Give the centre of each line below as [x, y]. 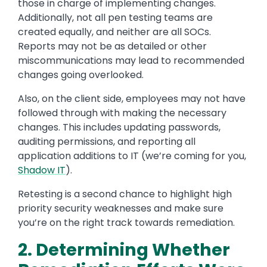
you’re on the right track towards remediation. [126, 223]
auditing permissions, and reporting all [107, 142]
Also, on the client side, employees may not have [132, 99]
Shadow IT [42, 170]
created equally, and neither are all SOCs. [114, 32]
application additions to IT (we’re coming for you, [132, 156]
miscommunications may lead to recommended [131, 61]
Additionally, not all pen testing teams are [115, 18]
